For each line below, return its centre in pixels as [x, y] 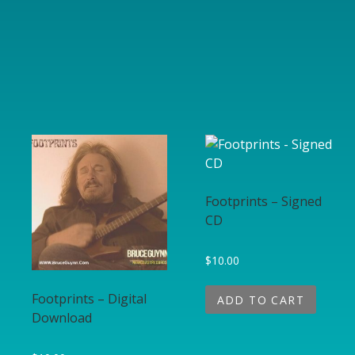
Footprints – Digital [89, 298]
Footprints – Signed [263, 202]
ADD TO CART [261, 300]
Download [62, 317]
